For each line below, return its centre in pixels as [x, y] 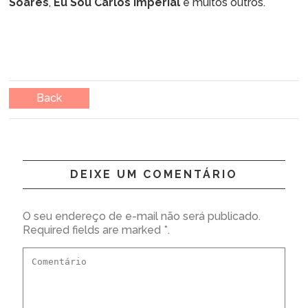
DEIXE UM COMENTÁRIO [154, 174]
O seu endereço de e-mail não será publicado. [142, 216]
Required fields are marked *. [96, 230]
